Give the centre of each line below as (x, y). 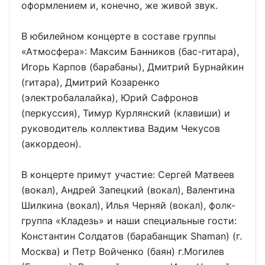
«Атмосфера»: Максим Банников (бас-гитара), (130, 51)
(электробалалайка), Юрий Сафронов (110, 97)
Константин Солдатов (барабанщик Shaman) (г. (132, 236)
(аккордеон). (51, 143)
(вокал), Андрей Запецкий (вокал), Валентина (128, 190)
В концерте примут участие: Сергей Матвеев (128, 174)
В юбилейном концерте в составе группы (119, 36)
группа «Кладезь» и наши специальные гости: (129, 220)
